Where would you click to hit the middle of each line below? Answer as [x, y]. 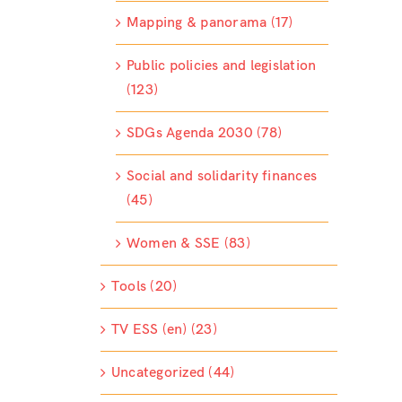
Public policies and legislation [221, 66]
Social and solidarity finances [222, 177]
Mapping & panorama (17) [210, 23]
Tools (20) [144, 287]
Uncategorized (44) [173, 373]
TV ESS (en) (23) [164, 330]
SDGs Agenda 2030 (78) [204, 134]
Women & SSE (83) [188, 244]
